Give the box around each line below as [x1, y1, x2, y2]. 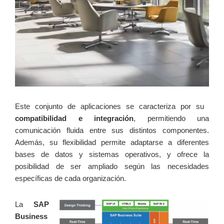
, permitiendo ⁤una [133, 114, 209, 123]
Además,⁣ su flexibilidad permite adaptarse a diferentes [15, 138, 209, 147]
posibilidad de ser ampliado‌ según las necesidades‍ [15, 162, 209, 171]
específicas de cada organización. [15, 174, 126, 183]
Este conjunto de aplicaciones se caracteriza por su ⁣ [15, 102, 209, 111]
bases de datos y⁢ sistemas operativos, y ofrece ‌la [15, 150, 209, 159]
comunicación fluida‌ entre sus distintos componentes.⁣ [15, 126, 209, 135]
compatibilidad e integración [15, 114, 133, 123]
